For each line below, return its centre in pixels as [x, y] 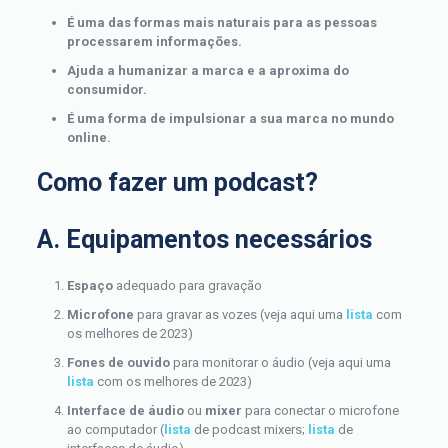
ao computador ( [115, 429]
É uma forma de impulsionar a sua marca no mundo [230, 118]
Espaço [89, 285]
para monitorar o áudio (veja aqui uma [280, 362]
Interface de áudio [125, 410]
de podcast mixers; [249, 429]
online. [88, 137]
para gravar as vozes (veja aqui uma [239, 314]
